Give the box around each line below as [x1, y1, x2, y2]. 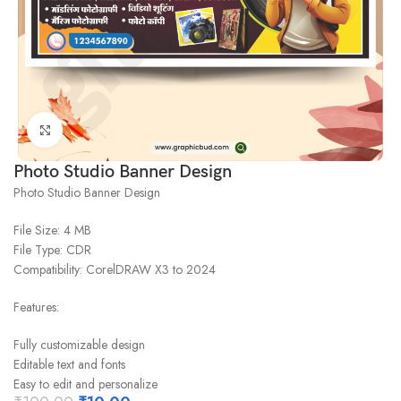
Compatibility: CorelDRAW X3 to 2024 [13, 260, 217, 279]
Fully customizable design [13, 336, 146, 354]
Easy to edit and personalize [13, 375, 158, 394]
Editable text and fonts [13, 355, 126, 374]
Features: [13, 298, 60, 317]
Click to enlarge [63, 122, 149, 139]
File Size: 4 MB [13, 221, 92, 240]
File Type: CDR [13, 241, 92, 260]
